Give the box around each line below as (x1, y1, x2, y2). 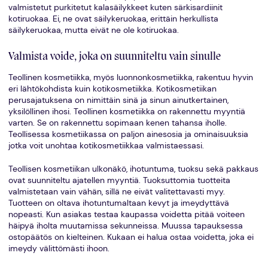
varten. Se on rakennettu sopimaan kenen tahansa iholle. (8, 117, 227, 128)
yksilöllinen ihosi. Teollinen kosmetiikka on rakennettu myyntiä (8, 106, 245, 117)
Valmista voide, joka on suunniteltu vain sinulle (8, 50, 221, 63)
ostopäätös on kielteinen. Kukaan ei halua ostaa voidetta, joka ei (8, 232, 254, 243)
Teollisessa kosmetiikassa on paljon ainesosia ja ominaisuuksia (8, 129, 248, 139)
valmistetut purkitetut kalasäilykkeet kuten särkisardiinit (8, 2, 223, 13)
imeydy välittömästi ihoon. (8, 243, 109, 254)
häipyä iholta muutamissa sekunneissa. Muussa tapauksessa (8, 221, 243, 232)
